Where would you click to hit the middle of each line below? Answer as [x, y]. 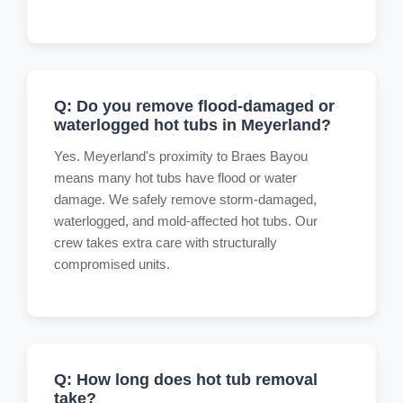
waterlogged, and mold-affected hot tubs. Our [186, 220]
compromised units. [112, 264]
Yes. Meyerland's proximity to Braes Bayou [181, 156]
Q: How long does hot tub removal [186, 379]
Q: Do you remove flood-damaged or [194, 106]
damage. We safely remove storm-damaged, [185, 199]
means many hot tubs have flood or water [175, 177]
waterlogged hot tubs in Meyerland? [193, 125]
